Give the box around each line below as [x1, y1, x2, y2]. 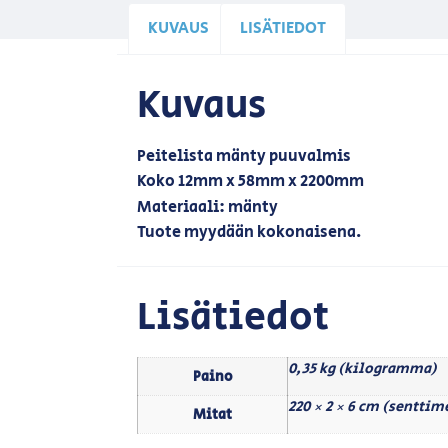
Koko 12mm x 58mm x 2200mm [137, 170, 365, 194]
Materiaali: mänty [137, 195, 279, 219]
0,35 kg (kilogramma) [288, 357, 438, 379]
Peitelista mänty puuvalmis [137, 144, 352, 168]
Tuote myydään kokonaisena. [137, 221, 362, 245]
